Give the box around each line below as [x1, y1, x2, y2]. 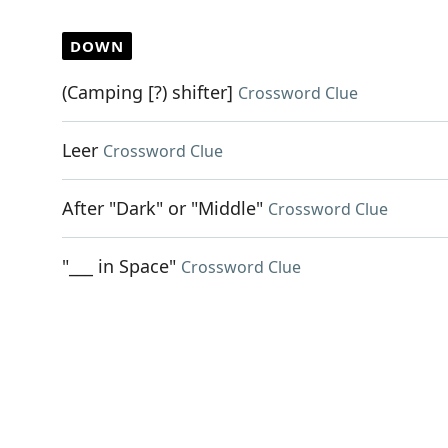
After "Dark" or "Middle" [62, 196, 263, 220]
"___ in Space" [62, 254, 176, 278]
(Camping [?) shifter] [62, 80, 233, 104]
